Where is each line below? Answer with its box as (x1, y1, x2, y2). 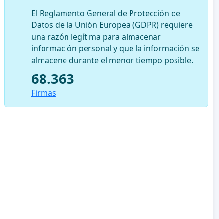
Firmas (31, 87, 56, 98)
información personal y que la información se (31, 43, 199, 54)
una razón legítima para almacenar (31, 31, 161, 42)
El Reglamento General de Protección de (31, 7, 180, 19)
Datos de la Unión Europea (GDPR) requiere (31, 19, 193, 30)
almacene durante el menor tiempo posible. (31, 54, 193, 66)
